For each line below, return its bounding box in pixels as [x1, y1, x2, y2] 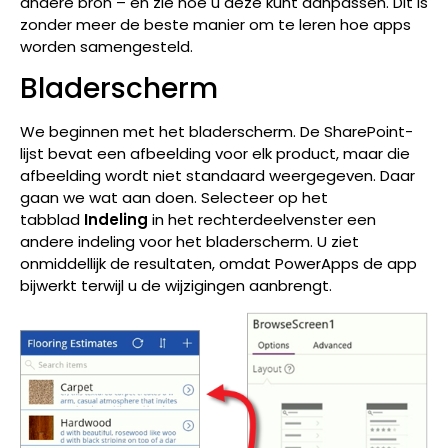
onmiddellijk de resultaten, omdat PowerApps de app [20, 253, 417, 275]
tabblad [20, 209, 84, 231]
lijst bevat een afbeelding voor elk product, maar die [20, 143, 410, 165]
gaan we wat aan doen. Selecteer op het [20, 187, 328, 209]
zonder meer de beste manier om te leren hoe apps [20, 13, 411, 35]
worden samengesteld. [20, 35, 193, 57]
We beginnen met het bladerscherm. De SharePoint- [20, 121, 413, 143]
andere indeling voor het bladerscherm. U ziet [20, 231, 359, 253]
